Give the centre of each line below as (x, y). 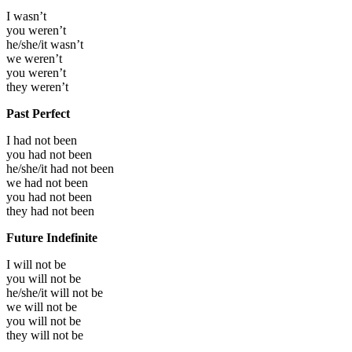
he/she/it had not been (60, 169)
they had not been (50, 211)
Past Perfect (38, 114)
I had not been (42, 141)
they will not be (45, 335)
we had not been (47, 183)
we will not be (42, 307)
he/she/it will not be (55, 293)
